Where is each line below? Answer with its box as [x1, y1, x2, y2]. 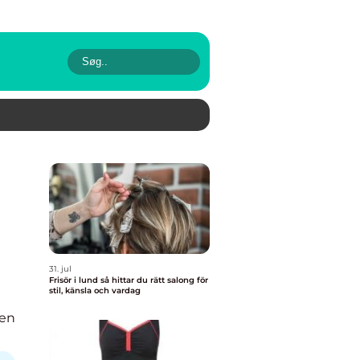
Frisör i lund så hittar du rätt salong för [49, 275, 100, 285]
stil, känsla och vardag [49, 285, 141, 296]
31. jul [49, 264, 72, 274]
